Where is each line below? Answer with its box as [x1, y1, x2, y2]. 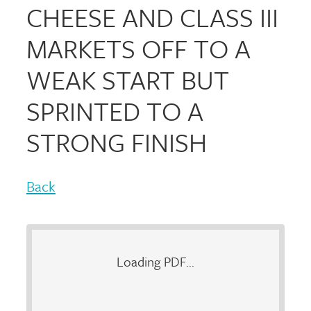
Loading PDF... [117, 252, 194, 271]
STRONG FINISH [26, 124, 207, 160]
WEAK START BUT [26, 61, 229, 98]
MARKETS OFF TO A [26, 30, 251, 67]
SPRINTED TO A [26, 92, 203, 129]
